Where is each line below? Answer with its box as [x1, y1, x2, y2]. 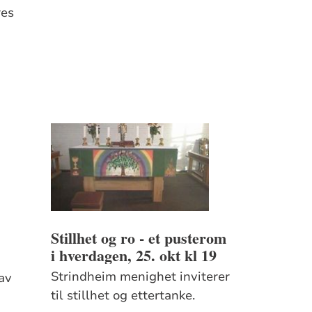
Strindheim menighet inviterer [50, 267, 230, 285]
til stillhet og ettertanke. [50, 286, 195, 304]
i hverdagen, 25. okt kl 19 [50, 243, 217, 267]
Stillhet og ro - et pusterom [50, 226, 226, 249]
